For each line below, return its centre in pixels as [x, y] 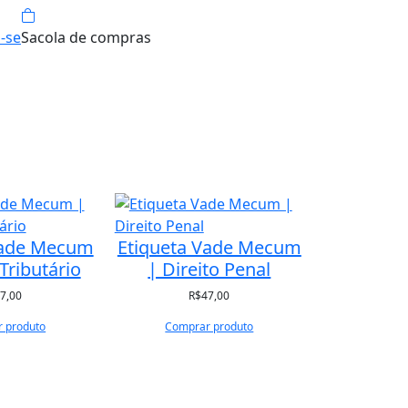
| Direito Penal [209, 269]
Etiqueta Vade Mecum [209, 247]
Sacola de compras [86, 37]
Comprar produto [209, 326]
